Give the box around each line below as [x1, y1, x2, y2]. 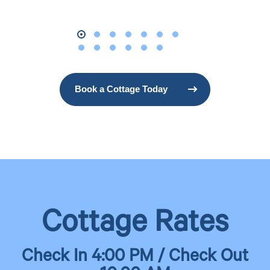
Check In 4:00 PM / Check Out [22, 248, 248, 268]
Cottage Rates [42, 209, 228, 243]
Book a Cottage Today [75, 84, 168, 95]
